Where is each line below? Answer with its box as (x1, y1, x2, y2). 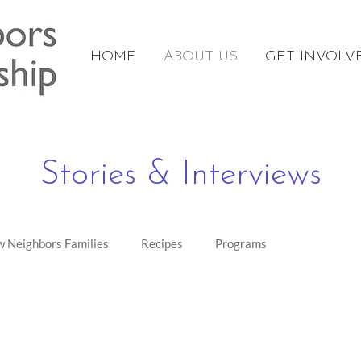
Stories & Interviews (39, 158, 322, 193)
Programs (215, 235, 267, 251)
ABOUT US (164, 49, 238, 64)
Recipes (141, 235, 183, 251)
